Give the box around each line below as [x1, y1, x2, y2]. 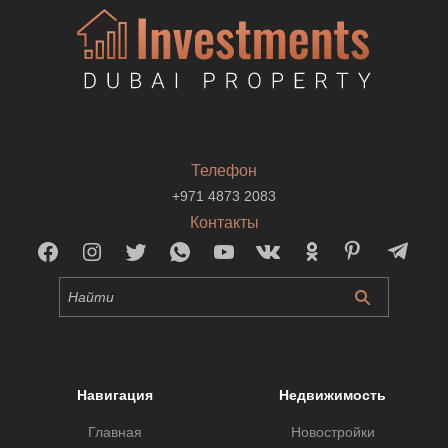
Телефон [191, 161, 257, 179]
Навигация [77, 386, 154, 403]
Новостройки [290, 423, 375, 440]
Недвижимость [279, 386, 386, 403]
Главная [88, 423, 143, 440]
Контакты [189, 213, 259, 231]
